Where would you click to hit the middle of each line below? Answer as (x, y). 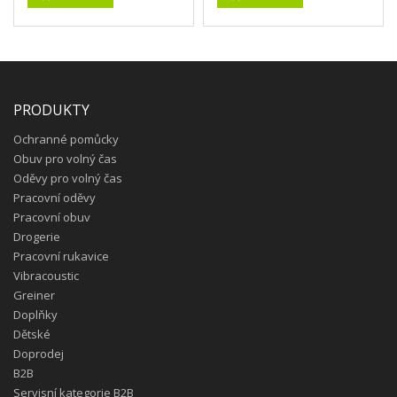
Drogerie (37, 236)
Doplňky (35, 314)
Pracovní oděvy (54, 197)
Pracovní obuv (52, 217)
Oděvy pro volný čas (68, 178)
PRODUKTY (51, 109)
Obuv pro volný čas (65, 158)
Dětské (32, 334)
